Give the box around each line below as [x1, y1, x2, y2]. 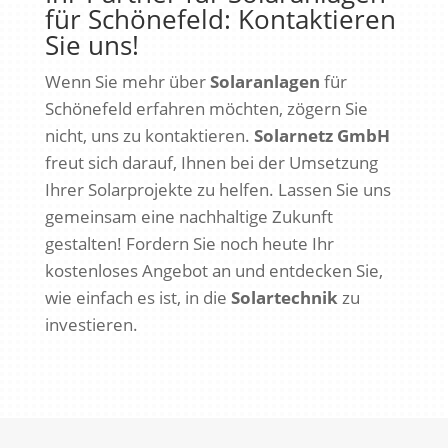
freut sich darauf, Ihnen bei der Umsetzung [44, 150, 378, 174]
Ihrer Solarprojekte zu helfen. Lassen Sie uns [44, 177, 391, 201]
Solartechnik [230, 285, 338, 309]
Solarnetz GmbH [253, 123, 390, 147]
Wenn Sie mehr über [44, 69, 210, 93]
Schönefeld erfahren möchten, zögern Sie [44, 96, 368, 120]
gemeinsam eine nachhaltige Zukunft [44, 204, 333, 228]
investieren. [44, 312, 138, 336]
